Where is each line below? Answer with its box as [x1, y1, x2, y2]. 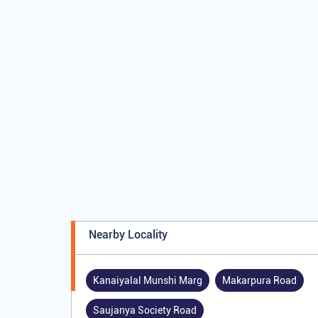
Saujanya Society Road [92, 305, 197, 317]
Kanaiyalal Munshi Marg [92, 275, 202, 287]
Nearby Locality [88, 228, 168, 242]
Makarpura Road [221, 275, 297, 287]
